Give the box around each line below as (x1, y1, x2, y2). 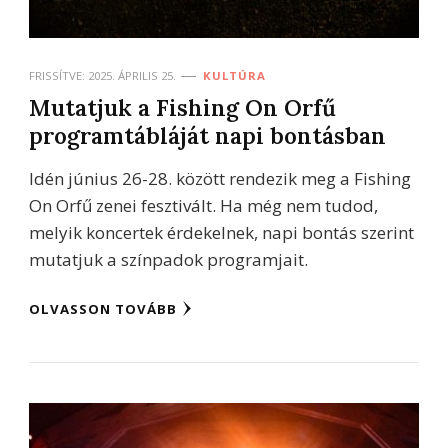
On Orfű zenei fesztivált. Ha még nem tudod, (29, 193, 378, 217)
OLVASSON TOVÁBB (29, 299, 177, 318)
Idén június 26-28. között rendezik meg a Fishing (29, 166, 411, 190)
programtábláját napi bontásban (29, 120, 386, 150)
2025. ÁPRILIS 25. (88, 67, 176, 83)
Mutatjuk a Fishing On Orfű (29, 92, 336, 122)
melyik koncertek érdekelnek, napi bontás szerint (29, 220, 414, 244)
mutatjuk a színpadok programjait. (29, 247, 308, 271)
